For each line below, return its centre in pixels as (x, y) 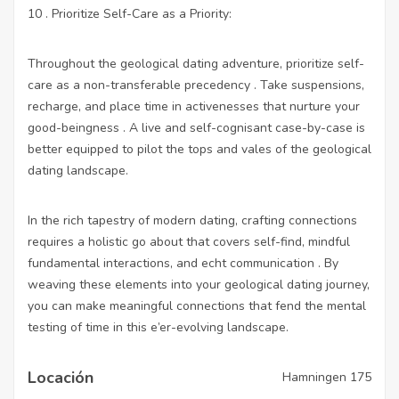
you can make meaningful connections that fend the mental (197, 305)
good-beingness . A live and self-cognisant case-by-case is (196, 127)
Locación (61, 377)
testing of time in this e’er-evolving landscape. (158, 327)
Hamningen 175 (327, 378)
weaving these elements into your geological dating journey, (199, 284)
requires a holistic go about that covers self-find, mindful (189, 241)
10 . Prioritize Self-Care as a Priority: (130, 13)
